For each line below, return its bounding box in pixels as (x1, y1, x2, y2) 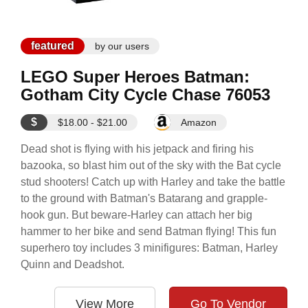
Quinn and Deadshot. (21, 258, 124, 270)
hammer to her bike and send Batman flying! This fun (21, 225, 276, 237)
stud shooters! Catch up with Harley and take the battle (21, 176, 285, 188)
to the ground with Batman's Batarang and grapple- (21, 192, 267, 204)
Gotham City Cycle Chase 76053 (21, 85, 270, 104)
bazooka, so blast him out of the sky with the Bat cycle (21, 159, 281, 171)
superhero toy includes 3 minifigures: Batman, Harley (21, 242, 278, 254)
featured (31, 40, 74, 52)
